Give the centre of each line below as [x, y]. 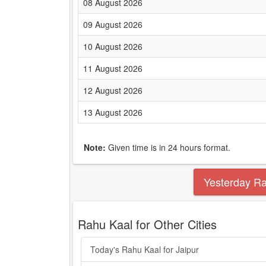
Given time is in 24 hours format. [168, 147]
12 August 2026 [113, 90]
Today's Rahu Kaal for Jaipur [145, 249]
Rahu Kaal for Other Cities [147, 224]
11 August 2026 [113, 68]
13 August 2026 [113, 112]
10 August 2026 [113, 46]
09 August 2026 [113, 24]
